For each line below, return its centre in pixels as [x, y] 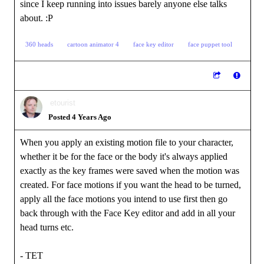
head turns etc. [47, 227]
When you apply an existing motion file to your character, [127, 142]
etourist [63, 103]
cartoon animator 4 [93, 44]
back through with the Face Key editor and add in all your [128, 213]
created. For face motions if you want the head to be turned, [131, 185]
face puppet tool [210, 44]
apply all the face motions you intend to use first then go [124, 199]
